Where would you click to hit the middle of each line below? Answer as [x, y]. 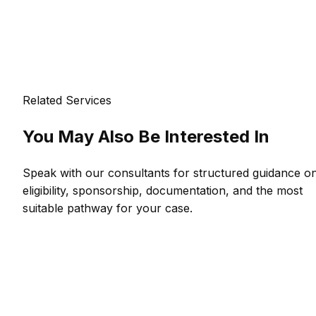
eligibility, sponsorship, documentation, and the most [163, 190]
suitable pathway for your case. [108, 208]
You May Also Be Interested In [146, 137]
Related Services [67, 101]
